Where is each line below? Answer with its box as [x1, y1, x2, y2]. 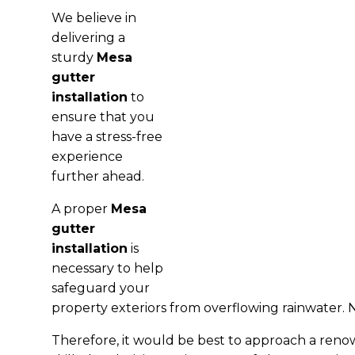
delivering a [51, 29, 125, 45]
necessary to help [51, 260, 163, 276]
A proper [51, 200, 111, 216]
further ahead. [51, 168, 144, 184]
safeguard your [51, 280, 150, 296]
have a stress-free [51, 128, 162, 144]
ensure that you [51, 109, 155, 124]
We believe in [51, 10, 136, 25]
